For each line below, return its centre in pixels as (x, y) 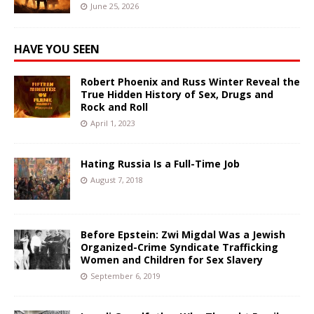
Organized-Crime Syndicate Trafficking (179, 247)
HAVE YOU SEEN (57, 49)
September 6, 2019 (125, 276)
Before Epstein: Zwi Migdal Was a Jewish (183, 235)
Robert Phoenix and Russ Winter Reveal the (190, 82)
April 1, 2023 (113, 123)
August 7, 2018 (117, 180)
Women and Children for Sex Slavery (172, 260)
